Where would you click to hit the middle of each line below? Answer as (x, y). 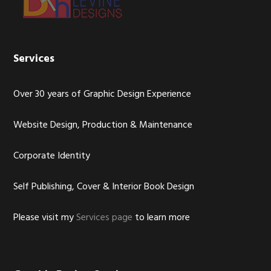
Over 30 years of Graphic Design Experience (103, 94)
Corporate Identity (52, 156)
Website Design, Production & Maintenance (103, 125)
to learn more (162, 218)
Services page (105, 218)
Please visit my (45, 218)
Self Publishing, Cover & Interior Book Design (104, 187)
